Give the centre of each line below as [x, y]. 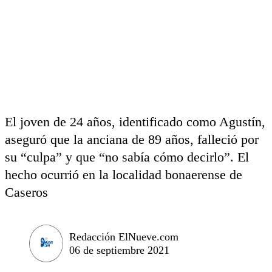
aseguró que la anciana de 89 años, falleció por [132, 139]
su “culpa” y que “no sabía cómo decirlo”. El [127, 157]
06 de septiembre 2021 [119, 250]
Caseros [26, 192]
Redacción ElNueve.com [124, 236]
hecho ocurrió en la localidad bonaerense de [124, 175]
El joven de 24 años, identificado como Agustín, [135, 122]
